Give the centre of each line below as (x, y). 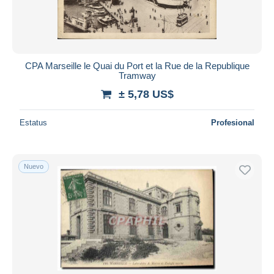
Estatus (33, 122)
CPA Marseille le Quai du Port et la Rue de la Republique (137, 65)
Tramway (137, 75)
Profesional (233, 122)
